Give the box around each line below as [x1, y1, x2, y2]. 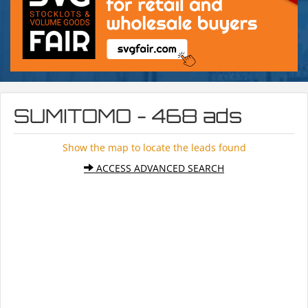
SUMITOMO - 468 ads [14, 104, 242, 129]
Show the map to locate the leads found [62, 141, 246, 155]
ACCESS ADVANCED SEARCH [93, 162, 224, 175]
